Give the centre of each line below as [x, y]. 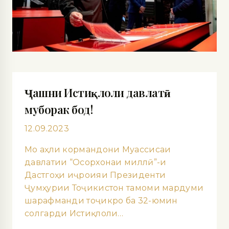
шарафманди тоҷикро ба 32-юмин [101, 201]
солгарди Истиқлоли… [74, 214]
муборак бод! [59, 110]
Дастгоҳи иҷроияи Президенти [95, 175]
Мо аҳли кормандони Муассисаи [98, 150]
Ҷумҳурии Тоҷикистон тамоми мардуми [114, 188]
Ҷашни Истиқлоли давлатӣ [98, 93]
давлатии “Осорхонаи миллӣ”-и [96, 163]
